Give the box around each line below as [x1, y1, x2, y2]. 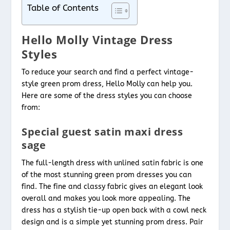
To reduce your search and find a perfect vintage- [22, 68, 194, 77]
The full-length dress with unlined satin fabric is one [22, 158, 204, 167]
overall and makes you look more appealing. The [22, 194, 191, 203]
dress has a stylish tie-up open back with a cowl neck [22, 205, 207, 215]
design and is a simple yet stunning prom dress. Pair [22, 217, 204, 226]
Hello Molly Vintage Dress [22, 32, 173, 48]
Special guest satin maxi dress [22, 124, 183, 139]
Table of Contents [27, 3, 99, 13]
